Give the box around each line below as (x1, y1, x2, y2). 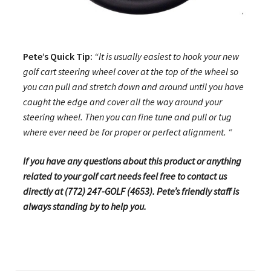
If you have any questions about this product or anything (22, 154, 241, 167)
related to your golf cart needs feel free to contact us (22, 169, 227, 182)
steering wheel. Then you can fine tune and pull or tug (22, 110, 232, 123)
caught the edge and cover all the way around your (22, 95, 222, 108)
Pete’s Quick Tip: (22, 50, 93, 62)
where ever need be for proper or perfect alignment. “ (22, 125, 232, 138)
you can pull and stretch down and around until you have (22, 80, 244, 93)
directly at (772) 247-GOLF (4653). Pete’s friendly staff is (22, 184, 239, 197)
